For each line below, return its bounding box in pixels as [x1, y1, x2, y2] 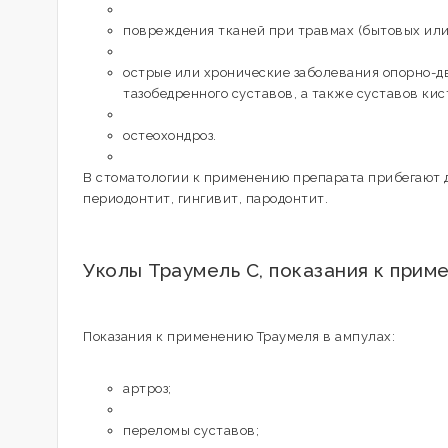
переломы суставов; [123, 423, 259, 438]
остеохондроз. [123, 128, 217, 143]
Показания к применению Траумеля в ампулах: [83, 329, 395, 344]
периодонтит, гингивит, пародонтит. [83, 191, 328, 206]
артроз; [123, 381, 172, 396]
